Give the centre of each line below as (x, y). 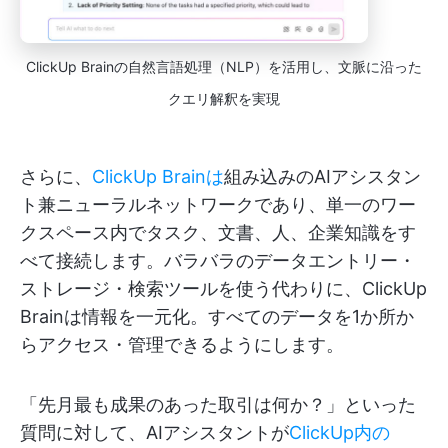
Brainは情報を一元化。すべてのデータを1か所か (217, 317)
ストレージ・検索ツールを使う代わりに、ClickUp (223, 289)
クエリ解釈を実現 (224, 99)
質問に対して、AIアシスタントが (154, 433)
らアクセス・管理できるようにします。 (182, 345)
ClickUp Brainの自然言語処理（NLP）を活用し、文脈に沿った (224, 67)
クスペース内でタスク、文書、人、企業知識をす (218, 233)
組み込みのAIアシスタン (322, 177)
